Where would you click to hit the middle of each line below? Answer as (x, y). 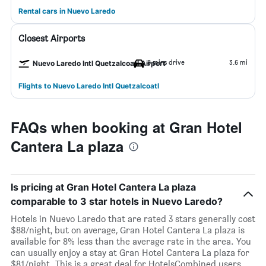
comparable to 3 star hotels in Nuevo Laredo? (117, 201)
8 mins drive (166, 62)
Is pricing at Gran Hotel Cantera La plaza (103, 187)
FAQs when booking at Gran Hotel (126, 127)
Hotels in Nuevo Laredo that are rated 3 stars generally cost (133, 219)
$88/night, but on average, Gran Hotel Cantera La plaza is (128, 230)
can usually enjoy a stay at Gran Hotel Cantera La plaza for (130, 253)
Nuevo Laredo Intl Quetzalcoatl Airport (99, 63)
